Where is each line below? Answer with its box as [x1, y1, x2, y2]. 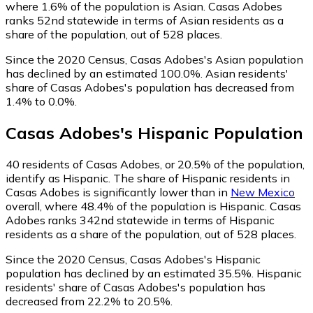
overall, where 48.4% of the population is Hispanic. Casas [6, 199, 301, 214]
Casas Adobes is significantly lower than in [6, 185, 231, 200]
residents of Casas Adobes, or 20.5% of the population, [20, 157, 305, 172]
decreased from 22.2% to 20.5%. [6, 294, 173, 309]
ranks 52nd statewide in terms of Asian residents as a [6, 13, 284, 28]
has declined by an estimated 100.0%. [6, 66, 203, 81]
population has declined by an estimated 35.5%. [6, 266, 254, 281]
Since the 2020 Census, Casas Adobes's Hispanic [6, 252, 261, 267]
